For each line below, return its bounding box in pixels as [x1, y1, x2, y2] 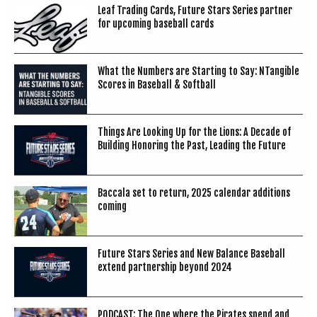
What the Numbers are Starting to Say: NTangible [97, 64, 299, 77]
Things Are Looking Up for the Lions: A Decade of [97, 125, 291, 138]
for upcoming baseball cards [97, 17, 214, 30]
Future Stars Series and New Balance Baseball [97, 247, 285, 260]
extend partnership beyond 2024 [97, 260, 232, 273]
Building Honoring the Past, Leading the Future [97, 139, 286, 151]
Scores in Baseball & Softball [97, 78, 216, 91]
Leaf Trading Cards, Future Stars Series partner [97, 4, 292, 16]
